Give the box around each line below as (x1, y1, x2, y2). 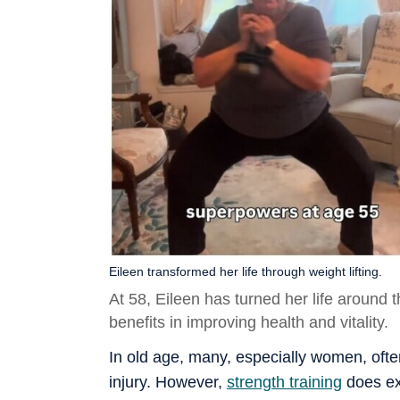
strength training (227, 372, 342, 391)
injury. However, (109, 372, 227, 391)
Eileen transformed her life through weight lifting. (109, 263, 382, 279)
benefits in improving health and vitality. (109, 312, 388, 331)
